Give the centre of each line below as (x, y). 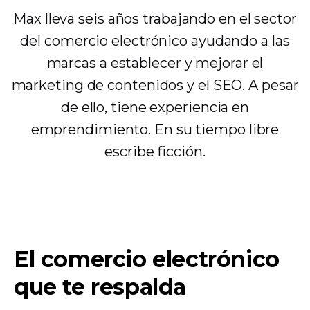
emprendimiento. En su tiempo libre (155, 129)
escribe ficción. (155, 152)
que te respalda (100, 287)
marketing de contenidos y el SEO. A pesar (155, 85)
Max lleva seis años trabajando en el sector (155, 19)
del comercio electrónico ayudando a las (155, 41)
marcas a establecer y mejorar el (155, 63)
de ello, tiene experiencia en (155, 107)
